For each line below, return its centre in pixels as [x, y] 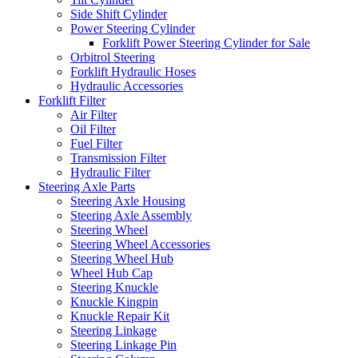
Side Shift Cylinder [119, 14]
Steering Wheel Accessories [140, 244]
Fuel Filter [96, 143]
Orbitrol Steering [113, 57]
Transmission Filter [118, 157]
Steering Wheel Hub [122, 258]
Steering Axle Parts [87, 186]
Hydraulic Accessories [127, 86]
